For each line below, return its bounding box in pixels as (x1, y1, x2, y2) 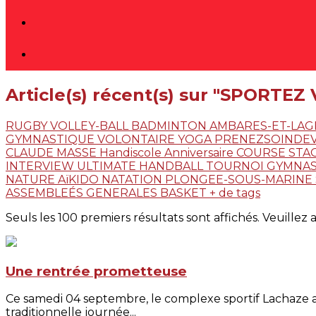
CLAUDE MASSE (6, 145, 99, 159)
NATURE (6, 172, 58, 186)
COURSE (236, 145, 288, 159)
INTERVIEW (6, 159, 77, 173)
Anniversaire (164, 145, 236, 159)
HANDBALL (139, 159, 206, 173)
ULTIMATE (77, 159, 139, 173)
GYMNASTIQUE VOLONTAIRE (6, 132, 178, 146)
